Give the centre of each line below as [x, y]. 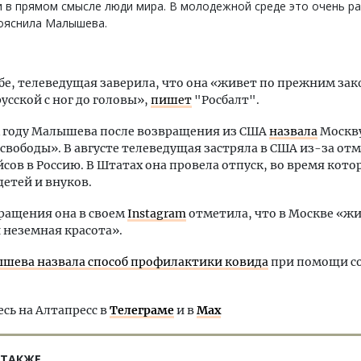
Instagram [157, 214]
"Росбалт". [226, 100]
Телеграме [142, 310]
